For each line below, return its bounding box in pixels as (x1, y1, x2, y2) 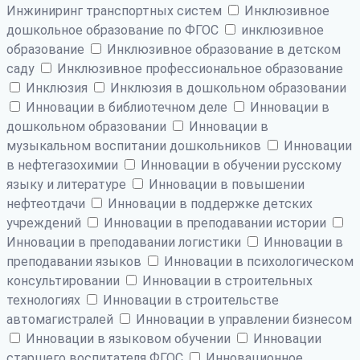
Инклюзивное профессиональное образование (54, 60, 343, 76)
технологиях (6, 292, 84, 308)
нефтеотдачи (6, 195, 88, 211)
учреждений (6, 215, 84, 231)
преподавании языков (6, 253, 145, 269)
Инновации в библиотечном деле (22, 99, 231, 115)
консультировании (6, 272, 123, 288)
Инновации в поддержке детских (104, 195, 313, 211)
